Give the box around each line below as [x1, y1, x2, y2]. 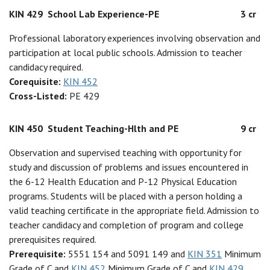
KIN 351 [187, 248, 222, 260]
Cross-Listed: [9, 90, 69, 102]
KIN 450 [9, 122, 43, 134]
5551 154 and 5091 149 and [68, 248, 187, 260]
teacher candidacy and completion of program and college [9, 219, 243, 231]
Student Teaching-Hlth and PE [48, 122, 178, 134]
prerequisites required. [9, 233, 96, 245]
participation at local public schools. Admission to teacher [9, 46, 242, 58]
